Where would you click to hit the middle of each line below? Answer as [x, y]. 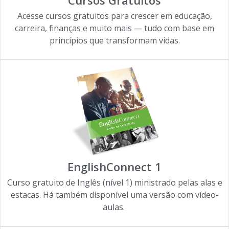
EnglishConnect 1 [114, 167]
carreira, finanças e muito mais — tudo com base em [114, 28]
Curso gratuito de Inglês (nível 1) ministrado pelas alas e [114, 183]
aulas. [114, 207]
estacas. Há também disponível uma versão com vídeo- [114, 195]
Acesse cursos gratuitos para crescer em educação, [114, 16]
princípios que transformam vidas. [114, 40]
